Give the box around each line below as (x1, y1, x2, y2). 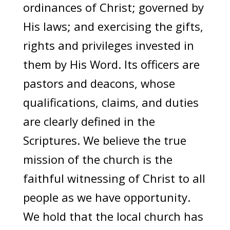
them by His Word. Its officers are (23, 56, 200, 72)
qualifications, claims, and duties (23, 94, 199, 110)
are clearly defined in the (23, 113, 155, 129)
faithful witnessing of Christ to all (23, 170, 205, 186)
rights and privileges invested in (23, 37, 194, 53)
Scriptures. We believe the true (23, 132, 186, 148)
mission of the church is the (23, 151, 172, 167)
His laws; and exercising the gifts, (23, 18, 203, 34)
